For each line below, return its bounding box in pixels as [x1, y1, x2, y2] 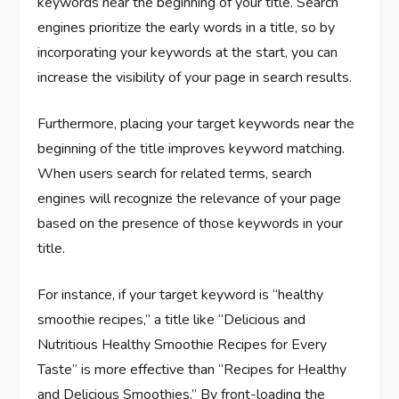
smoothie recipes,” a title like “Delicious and [37, 309, 306, 330]
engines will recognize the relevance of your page [37, 188, 342, 208]
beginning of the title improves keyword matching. [37, 138, 346, 159]
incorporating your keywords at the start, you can [37, 42, 338, 62]
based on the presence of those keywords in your [37, 213, 344, 233]
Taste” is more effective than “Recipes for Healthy [37, 359, 347, 379]
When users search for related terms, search [37, 163, 313, 183]
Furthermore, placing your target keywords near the [37, 113, 355, 134]
